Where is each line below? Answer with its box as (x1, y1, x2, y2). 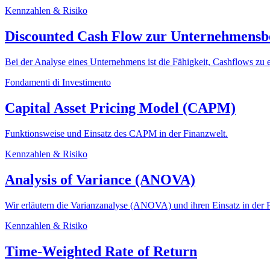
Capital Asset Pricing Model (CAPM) (5, 100, 236, 116)
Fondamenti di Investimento (5, 77, 111, 88)
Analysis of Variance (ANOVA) (5, 171, 195, 187)
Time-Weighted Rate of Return (5, 243, 197, 259)
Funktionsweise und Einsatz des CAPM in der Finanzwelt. (5, 128, 228, 139)
